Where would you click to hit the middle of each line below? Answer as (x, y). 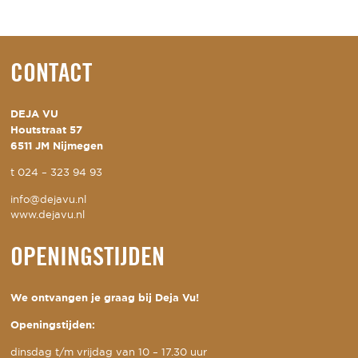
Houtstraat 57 (47, 129)
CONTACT (52, 75)
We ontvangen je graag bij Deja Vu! (105, 297)
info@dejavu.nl (49, 201)
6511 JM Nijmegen (57, 145)
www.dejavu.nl (48, 216)
